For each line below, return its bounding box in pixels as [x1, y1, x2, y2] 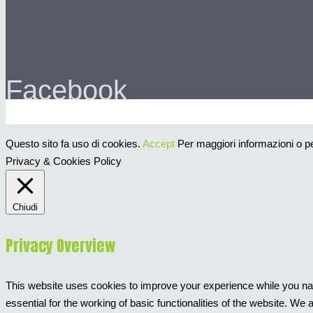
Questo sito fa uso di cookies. [6, 138, 143, 150]
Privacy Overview [6, 233, 115, 257]
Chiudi [13, 202, 38, 213]
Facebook [6, 75, 127, 106]
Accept [143, 138, 175, 150]
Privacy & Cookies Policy [6, 155, 122, 168]
